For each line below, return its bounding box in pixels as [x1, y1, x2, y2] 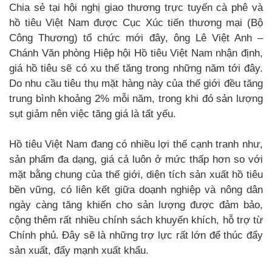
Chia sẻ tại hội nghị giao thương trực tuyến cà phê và [9, 2, 263, 14]
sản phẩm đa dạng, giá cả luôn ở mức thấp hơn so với [9, 154, 263, 166]
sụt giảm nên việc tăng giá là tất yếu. [9, 108, 176, 120]
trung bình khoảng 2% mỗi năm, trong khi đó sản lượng [9, 93, 263, 105]
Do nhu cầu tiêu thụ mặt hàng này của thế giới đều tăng [9, 78, 263, 90]
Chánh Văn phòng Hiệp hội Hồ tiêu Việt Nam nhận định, [9, 47, 263, 59]
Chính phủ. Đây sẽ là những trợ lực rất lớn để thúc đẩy [9, 229, 263, 242]
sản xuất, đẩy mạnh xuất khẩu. [9, 245, 149, 257]
